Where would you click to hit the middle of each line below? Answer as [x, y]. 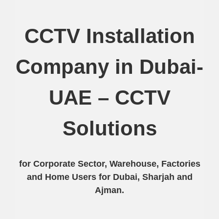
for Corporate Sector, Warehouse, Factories [109, 164]
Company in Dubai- [109, 67]
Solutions [109, 129]
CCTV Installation [109, 36]
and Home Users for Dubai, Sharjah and [109, 177]
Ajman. [109, 190]
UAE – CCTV [109, 98]
